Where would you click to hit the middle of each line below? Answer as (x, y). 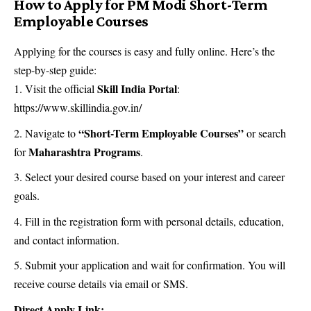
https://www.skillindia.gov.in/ (78, 108)
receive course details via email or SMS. (101, 284)
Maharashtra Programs (84, 151)
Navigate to (52, 133)
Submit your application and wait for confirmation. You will (155, 265)
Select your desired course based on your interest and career (155, 177)
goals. (27, 196)
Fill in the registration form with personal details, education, (154, 221)
